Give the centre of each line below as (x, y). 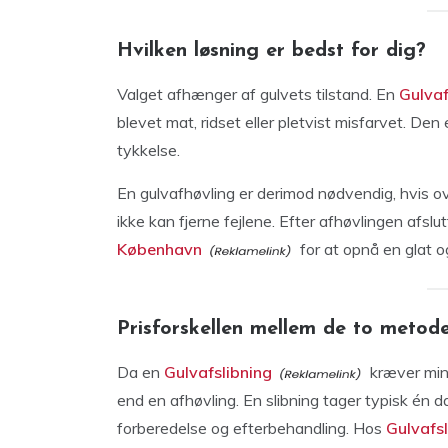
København (159, 248)
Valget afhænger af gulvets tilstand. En (256, 93)
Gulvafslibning (218, 371)
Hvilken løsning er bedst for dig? (271, 50)
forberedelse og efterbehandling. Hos (249, 427)
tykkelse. (148, 149)
